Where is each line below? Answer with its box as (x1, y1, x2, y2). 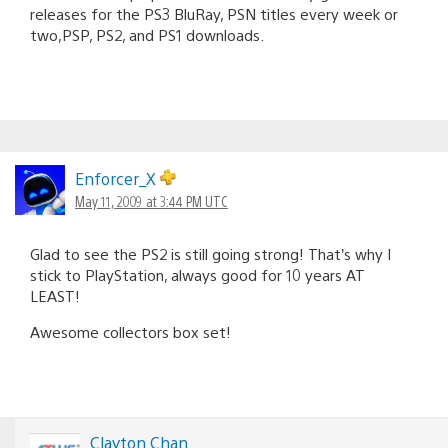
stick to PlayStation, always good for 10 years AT (30, 264, 365, 284)
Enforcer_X (75, 167, 160, 189)
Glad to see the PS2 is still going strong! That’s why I (30, 243, 391, 263)
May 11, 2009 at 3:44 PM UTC (75, 191, 228, 210)
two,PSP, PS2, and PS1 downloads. (30, 24, 264, 44)
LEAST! (30, 285, 80, 305)
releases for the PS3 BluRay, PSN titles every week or (30, 3, 398, 23)
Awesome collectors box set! (30, 321, 231, 341)
